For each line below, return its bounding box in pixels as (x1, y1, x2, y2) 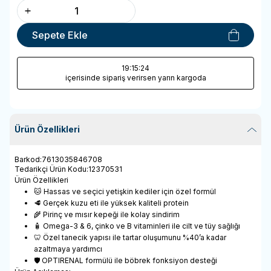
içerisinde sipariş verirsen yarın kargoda (65, 73, 206, 82)
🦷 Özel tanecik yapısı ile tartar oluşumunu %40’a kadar (34, 232, 226, 242)
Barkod (15, 154, 40, 164)
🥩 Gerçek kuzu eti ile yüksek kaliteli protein (34, 198, 189, 207)
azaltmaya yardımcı (34, 244, 102, 253)
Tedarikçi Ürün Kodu (15, 164, 87, 174)
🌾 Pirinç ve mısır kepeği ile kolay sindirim (34, 209, 180, 219)
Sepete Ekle (32, 28, 88, 41)
